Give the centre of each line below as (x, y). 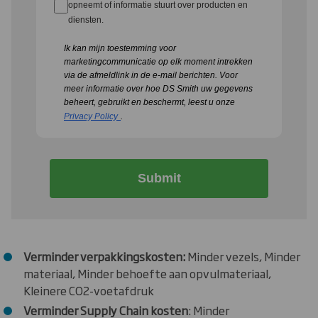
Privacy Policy (91, 117)
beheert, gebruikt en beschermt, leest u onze (149, 103)
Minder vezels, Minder (243, 257)
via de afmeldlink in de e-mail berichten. (142, 76)
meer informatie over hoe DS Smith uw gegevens (158, 89)
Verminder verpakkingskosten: (104, 257)
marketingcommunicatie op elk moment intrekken (158, 62)
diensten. (86, 20)
